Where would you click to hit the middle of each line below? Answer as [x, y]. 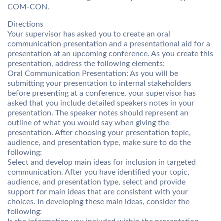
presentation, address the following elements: [86, 64]
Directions [25, 24]
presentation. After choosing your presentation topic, [99, 133]
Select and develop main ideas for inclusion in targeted [102, 162]
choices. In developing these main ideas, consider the [98, 202]
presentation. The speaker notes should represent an [98, 113]
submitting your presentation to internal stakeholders [99, 83]
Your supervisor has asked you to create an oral [89, 34]
